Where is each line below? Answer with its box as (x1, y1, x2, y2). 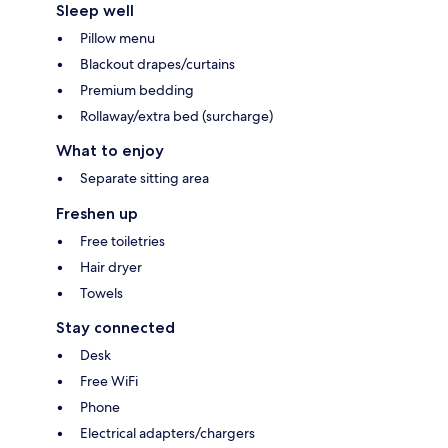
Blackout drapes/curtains (80, 54, 235, 73)
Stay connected (56, 317, 175, 337)
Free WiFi (80, 371, 138, 390)
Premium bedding (80, 80, 194, 99)
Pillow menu (80, 28, 155, 47)
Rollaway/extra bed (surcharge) (80, 106, 273, 125)
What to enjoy (56, 140, 164, 160)
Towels (80, 283, 123, 302)
